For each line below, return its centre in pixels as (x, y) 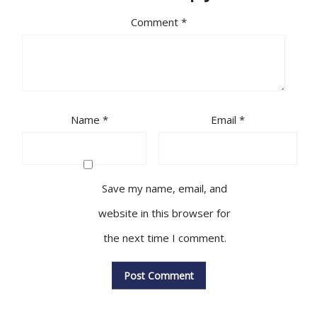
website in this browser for (165, 213)
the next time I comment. (165, 238)
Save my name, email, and (165, 189)
